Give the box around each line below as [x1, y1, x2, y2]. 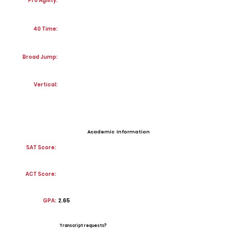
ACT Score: [26, 170, 56, 178]
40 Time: [33, 25, 58, 33]
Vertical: [34, 81, 58, 88]
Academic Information [87, 129, 150, 135]
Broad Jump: [22, 53, 58, 61]
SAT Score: [26, 144, 56, 151]
